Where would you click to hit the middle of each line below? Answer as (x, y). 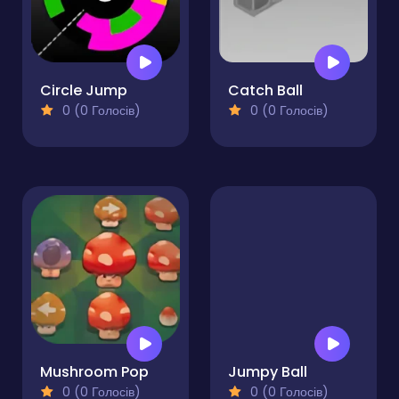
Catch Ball (265, 91)
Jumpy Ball (268, 372)
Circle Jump (84, 91)
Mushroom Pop (94, 372)
